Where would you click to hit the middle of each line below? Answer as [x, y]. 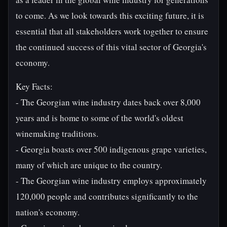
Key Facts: [34, 86]
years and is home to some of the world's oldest [100, 118]
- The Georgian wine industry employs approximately [111, 181]
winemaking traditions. [57, 134]
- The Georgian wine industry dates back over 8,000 [108, 102]
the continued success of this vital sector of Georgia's [111, 47]
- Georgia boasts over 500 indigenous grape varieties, [111, 149]
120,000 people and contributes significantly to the [107, 196]
